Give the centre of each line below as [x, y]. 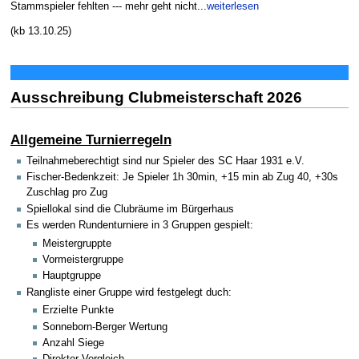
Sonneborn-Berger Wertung [105, 327]
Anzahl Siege [74, 343]
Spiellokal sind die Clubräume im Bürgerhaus [130, 209]
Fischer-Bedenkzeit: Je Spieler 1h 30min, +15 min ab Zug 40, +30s [182, 177]
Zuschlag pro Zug [67, 193]
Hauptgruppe [72, 276]
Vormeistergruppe [83, 260]
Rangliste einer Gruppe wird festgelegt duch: [129, 292]
